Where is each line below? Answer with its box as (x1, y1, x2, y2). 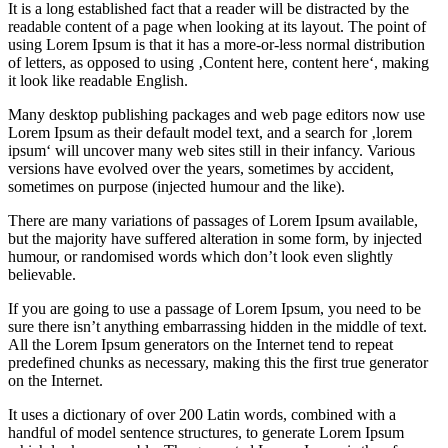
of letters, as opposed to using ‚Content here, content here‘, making (8, 54, 429, 72)
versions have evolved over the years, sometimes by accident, (8, 160, 394, 178)
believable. (8, 266, 76, 284)
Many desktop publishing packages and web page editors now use (8, 106, 425, 124)
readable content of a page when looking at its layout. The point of (8, 18, 426, 36)
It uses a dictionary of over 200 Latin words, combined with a (8, 406, 396, 424)
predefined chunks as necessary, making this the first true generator (8, 354, 428, 372)
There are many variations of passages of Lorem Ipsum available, (8, 212, 418, 230)
